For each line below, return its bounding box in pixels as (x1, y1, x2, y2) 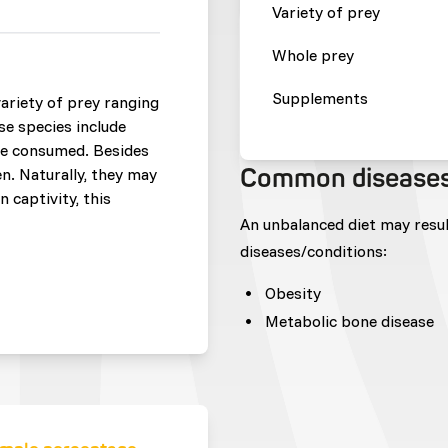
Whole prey (271, 45, 354, 65)
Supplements (271, 88, 368, 108)
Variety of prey (271, 2, 380, 22)
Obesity (264, 283, 321, 303)
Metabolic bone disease (264, 311, 434, 331)
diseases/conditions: (239, 241, 387, 261)
